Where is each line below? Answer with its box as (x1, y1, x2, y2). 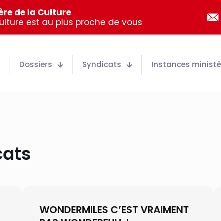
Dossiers (19, 59, 52, 70)
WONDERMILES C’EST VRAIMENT (39, 202, 189, 217)
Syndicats (82, 59, 121, 70)
